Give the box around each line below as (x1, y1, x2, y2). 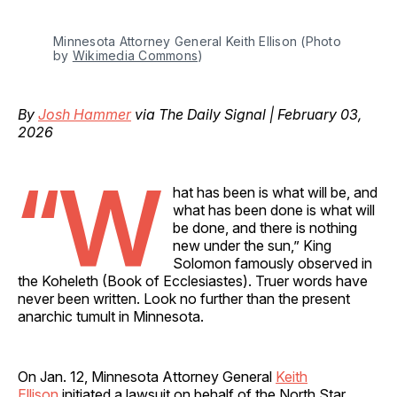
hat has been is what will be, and (173, 183, 378, 201)
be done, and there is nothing (173, 218, 357, 237)
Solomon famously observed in (173, 253, 372, 272)
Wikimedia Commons (72, 47, 198, 63)
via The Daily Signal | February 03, (131, 105, 362, 123)
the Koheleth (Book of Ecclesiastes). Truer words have (18, 271, 368, 290)
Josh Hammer (38, 105, 131, 123)
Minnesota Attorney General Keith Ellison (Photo (53, 33, 341, 49)
